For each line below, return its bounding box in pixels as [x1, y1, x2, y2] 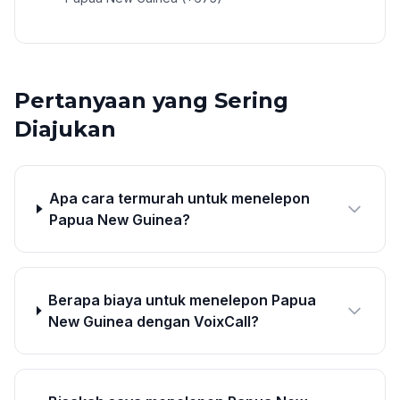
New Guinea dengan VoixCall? [47, 312, 259, 330]
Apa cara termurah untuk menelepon [49, 189, 311, 207]
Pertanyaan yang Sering [14, 87, 288, 113]
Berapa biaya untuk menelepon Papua [47, 291, 316, 309]
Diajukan [14, 116, 116, 142]
